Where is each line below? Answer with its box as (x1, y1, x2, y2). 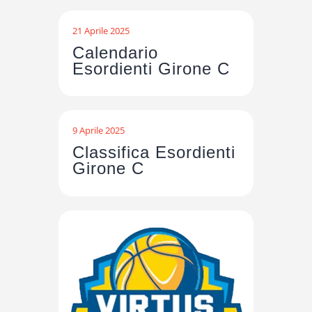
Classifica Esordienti (72, 143, 235, 162)
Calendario (72, 42, 158, 62)
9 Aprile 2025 (72, 124, 125, 137)
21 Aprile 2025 (72, 24, 130, 37)
